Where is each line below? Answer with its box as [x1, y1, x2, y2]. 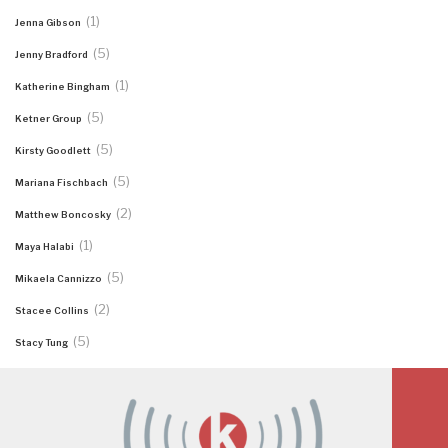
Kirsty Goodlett [15, 144, 93, 156]
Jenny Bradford [15, 48, 90, 60]
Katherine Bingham [15, 80, 112, 92]
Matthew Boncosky [15, 208, 113, 220]
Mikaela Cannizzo [15, 272, 104, 284]
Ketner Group [15, 112, 84, 124]
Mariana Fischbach [15, 176, 110, 188]
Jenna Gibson [15, 16, 83, 28]
